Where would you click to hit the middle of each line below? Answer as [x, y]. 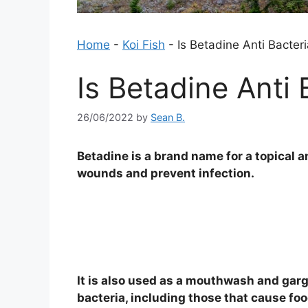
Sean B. [168, 118]
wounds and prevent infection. [166, 174]
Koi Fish [144, 44]
